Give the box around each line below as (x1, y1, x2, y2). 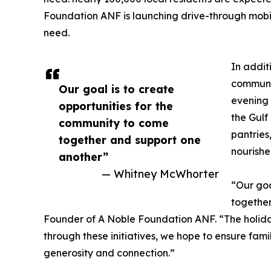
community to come (59, 116, 169, 130)
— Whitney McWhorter (102, 167, 219, 181)
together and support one (59, 133, 201, 147)
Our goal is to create (59, 82, 174, 96)
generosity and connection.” (44, 247, 175, 260)
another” (59, 150, 108, 164)
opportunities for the (59, 99, 173, 113)
